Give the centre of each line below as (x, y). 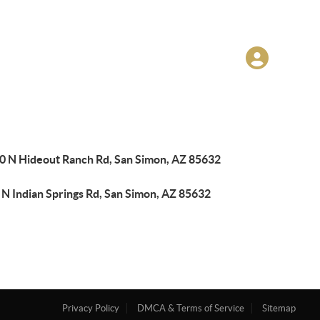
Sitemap (279, 308)
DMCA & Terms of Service (191, 308)
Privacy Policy (91, 308)
